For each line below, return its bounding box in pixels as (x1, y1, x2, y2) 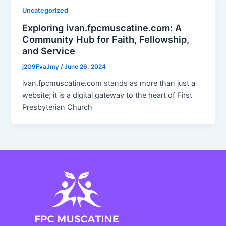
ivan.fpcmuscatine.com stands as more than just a (22, 78, 196, 88)
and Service (22, 45, 76, 56)
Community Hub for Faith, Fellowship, (22, 33, 190, 45)
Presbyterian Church (22, 102, 93, 112)
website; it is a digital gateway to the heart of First (22, 90, 193, 100)
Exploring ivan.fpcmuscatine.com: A (22, 22, 182, 33)
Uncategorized (22, 7, 69, 15)
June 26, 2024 (64, 63, 106, 70)
